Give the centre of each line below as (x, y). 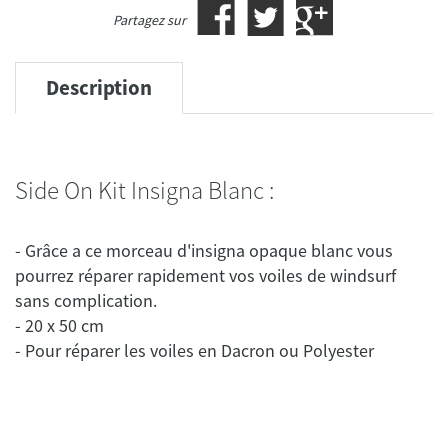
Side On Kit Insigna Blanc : (144, 191)
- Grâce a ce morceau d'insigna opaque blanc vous (204, 251)
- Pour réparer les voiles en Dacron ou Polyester (194, 351)
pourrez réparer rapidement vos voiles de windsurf (205, 276)
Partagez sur (149, 20)
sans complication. (86, 301)
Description (99, 88)
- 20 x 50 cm (59, 326)
